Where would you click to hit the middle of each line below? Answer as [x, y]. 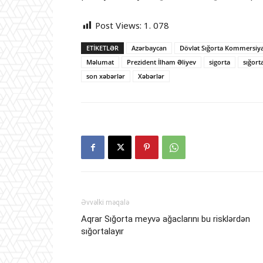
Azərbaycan [149, 48]
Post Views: [118, 26]
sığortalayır [102, 232]
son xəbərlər [106, 76]
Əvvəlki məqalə [105, 203]
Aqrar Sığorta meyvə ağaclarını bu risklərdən [166, 219]
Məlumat [100, 62]
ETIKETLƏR [102, 48]
